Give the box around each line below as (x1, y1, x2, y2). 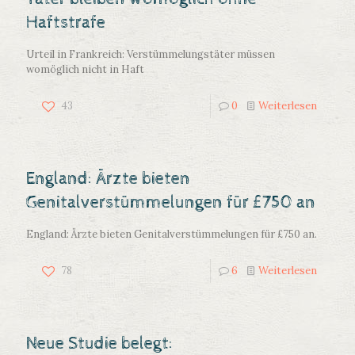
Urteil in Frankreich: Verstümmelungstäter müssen (26, 48, 275, 61)
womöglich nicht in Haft (26, 63, 144, 76)
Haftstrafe (26, 13, 105, 33)
